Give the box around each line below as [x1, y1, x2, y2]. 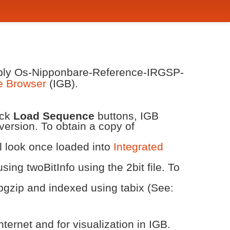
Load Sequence [13, 110, 94, 122]
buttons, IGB [94, 110, 159, 122]
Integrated [113, 141, 163, 152]
